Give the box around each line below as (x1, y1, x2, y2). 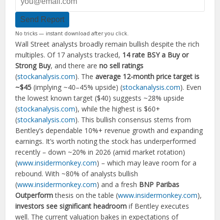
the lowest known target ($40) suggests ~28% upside (15, 93, 185, 103)
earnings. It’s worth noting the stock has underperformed (15, 137, 196, 146)
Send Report (20, 15, 65, 24)
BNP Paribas (139, 180, 180, 189)
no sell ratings (99, 61, 144, 70)
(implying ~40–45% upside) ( (31, 82, 123, 92)
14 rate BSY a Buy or (122, 50, 189, 59)
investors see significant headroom (15, 201, 127, 211)
